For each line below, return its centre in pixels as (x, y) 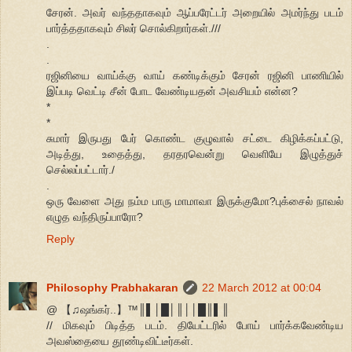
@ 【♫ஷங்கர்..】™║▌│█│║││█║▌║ (138, 310)
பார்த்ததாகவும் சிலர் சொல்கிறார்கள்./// (134, 29)
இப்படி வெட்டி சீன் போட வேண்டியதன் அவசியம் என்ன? (172, 92)
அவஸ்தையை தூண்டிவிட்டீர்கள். (120, 341)
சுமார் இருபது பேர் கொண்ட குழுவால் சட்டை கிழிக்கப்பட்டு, (195, 139)
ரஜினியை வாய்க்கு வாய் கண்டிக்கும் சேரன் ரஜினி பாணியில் (195, 76)
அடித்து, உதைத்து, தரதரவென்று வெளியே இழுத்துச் (195, 154)
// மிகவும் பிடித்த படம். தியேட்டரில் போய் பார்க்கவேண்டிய (195, 326)
